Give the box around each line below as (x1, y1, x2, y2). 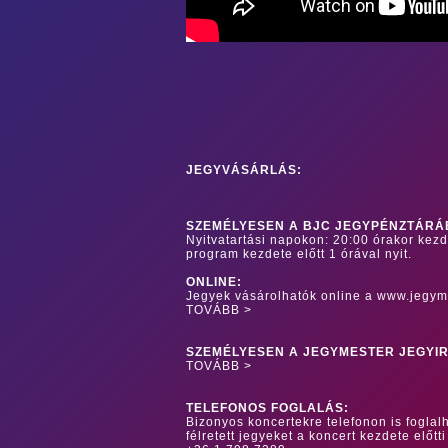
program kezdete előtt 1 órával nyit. (186, 247, 412, 262)
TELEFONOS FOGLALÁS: (186, 401, 349, 416)
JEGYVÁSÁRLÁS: (186, 163, 302, 178)
